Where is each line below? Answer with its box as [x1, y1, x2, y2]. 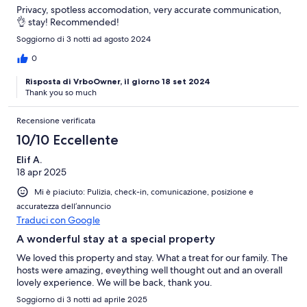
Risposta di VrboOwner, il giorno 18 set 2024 [25, 75, 210, 86]
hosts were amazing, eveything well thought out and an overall [16, 263, 282, 276]
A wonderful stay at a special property [16, 232, 215, 245]
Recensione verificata [16, 114, 95, 126]
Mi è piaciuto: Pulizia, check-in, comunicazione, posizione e [34, 186, 254, 197]
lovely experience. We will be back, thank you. [16, 275, 212, 288]
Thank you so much [25, 86, 97, 98]
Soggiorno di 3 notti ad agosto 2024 [16, 33, 151, 45]
